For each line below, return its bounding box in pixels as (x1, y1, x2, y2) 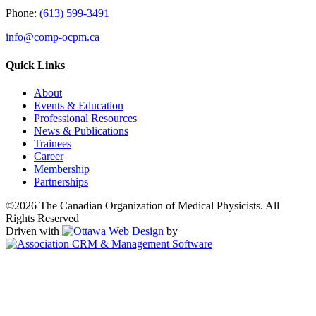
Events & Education (34, 99, 123, 111)
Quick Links (6, 59, 65, 71)
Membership (34, 162, 90, 175)
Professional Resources (34, 111, 137, 124)
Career (34, 150, 63, 162)
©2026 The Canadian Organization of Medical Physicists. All (6, 199, 279, 212)
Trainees (34, 137, 71, 150)
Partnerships (34, 175, 88, 188)
